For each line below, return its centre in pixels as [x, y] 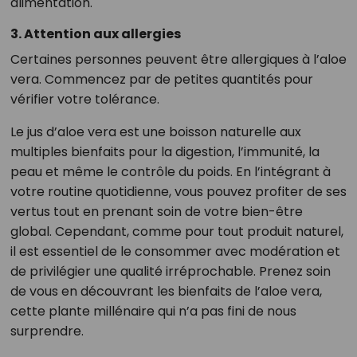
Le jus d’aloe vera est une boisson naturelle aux [155, 131]
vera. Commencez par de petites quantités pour [161, 79]
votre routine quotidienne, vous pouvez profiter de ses [178, 191]
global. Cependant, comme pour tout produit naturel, [177, 231]
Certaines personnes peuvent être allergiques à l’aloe [178, 59]
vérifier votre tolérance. [84, 99]
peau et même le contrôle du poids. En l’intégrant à [170, 171]
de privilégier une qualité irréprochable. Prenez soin [170, 271]
